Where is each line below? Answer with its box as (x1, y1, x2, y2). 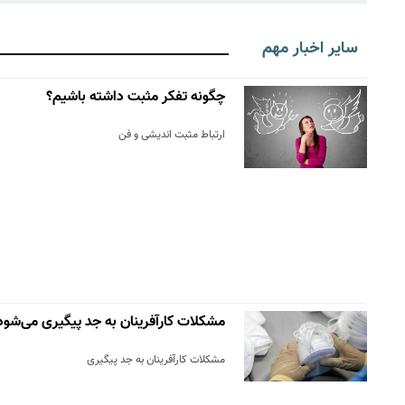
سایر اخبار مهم (262, 36, 358, 61)
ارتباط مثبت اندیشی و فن (118, 127, 225, 144)
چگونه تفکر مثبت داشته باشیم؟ (45, 86, 225, 109)
